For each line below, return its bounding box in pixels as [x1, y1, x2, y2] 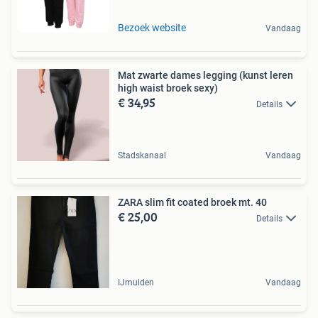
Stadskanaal [118, 150, 166, 160]
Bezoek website [118, 21, 186, 33]
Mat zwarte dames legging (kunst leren [118, 69, 293, 81]
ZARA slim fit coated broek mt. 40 [118, 196, 267, 208]
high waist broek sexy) [118, 82, 218, 94]
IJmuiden [118, 277, 154, 287]
